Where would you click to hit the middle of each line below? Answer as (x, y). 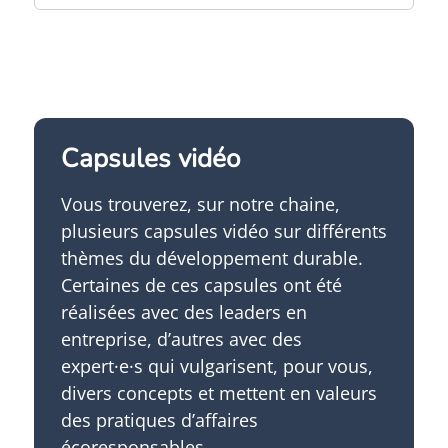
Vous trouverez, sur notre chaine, (200, 204)
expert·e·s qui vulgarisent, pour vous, (216, 366)
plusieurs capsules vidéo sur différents (223, 231)
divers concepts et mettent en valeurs (218, 393)
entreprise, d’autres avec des (181, 339)
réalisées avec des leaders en (183, 312)
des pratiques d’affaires (159, 420)
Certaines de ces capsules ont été (201, 285)
